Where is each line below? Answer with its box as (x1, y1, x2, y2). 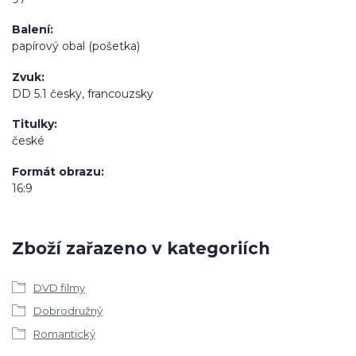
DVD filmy (33, 281, 85, 294)
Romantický (33, 327, 95, 340)
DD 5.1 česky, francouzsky (12, 86, 153, 101)
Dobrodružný (33, 304, 103, 317)
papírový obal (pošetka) (12, 39, 140, 54)
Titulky (12, 117, 54, 132)
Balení (12, 22, 50, 37)
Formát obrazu (12, 164, 101, 179)
